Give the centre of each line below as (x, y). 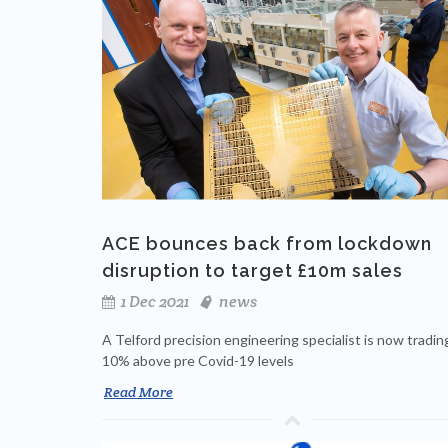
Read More (138, 392)
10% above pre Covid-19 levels (198, 361)
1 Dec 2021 (153, 302)
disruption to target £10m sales (252, 271)
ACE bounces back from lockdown (267, 244)
